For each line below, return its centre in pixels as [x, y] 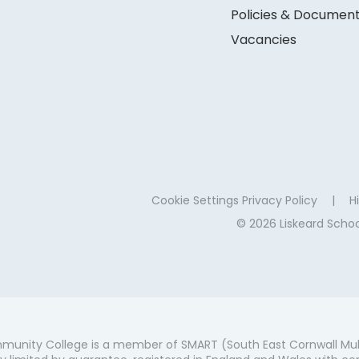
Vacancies [264, 39]
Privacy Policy [279, 200]
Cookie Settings [195, 200]
